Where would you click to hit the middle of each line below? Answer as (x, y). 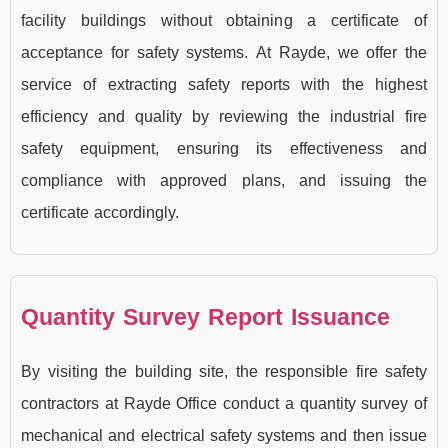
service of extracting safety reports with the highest (224, 85)
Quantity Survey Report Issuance (205, 316)
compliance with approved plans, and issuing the (224, 181)
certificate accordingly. (100, 213)
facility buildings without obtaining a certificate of (224, 21)
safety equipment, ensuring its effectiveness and (224, 149)
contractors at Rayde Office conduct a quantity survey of (224, 403)
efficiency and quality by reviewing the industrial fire (224, 117)
